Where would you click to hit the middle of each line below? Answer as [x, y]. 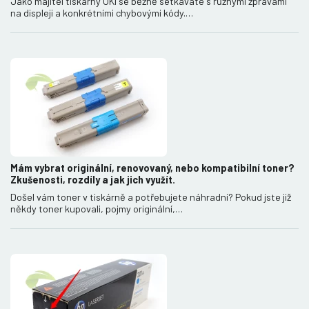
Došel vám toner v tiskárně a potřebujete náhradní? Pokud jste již [151, 197]
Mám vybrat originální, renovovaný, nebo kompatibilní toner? [152, 168]
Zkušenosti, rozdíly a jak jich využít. [93, 179]
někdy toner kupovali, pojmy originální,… [97, 208]
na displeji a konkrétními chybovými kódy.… [102, 12]
